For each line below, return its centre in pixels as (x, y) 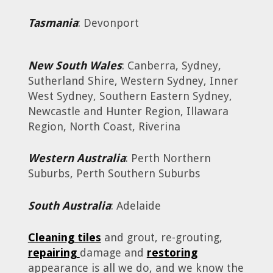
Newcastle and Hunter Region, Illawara (128, 112)
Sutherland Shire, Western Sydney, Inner (133, 81)
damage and (113, 252)
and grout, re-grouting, (161, 237)
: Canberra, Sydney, (171, 66)
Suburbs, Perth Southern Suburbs (114, 174)
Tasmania (53, 23)
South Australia (69, 205)
